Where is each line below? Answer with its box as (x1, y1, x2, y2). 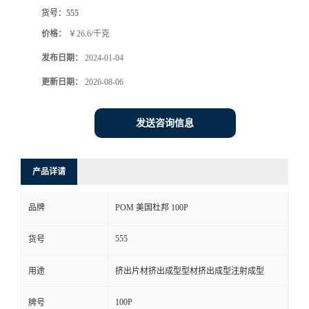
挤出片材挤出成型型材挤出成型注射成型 (115, 266, 264, 276)
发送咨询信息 (136, 117, 194, 128)
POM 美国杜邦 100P (115, 202, 188, 212)
